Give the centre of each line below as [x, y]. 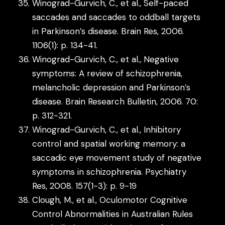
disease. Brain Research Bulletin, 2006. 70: [115, 101]
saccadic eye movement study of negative [117, 157]
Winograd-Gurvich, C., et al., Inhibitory [107, 129]
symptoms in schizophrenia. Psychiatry [109, 172]
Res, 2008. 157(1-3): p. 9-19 [85, 186]
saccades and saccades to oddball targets [117, 17]
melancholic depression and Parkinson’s [111, 87]
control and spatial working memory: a [109, 143]
